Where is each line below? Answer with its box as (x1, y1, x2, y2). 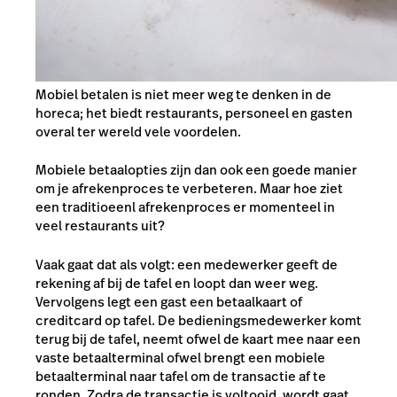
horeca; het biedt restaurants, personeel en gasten (35, 103, 353, 122)
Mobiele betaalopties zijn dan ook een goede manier (35, 160, 357, 180)
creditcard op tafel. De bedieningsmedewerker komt (35, 310, 362, 330)
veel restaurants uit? (35, 216, 165, 236)
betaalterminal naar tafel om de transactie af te (35, 366, 326, 385)
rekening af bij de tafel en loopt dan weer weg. (35, 273, 318, 292)
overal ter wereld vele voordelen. (35, 121, 241, 141)
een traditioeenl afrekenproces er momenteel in (35, 198, 335, 217)
